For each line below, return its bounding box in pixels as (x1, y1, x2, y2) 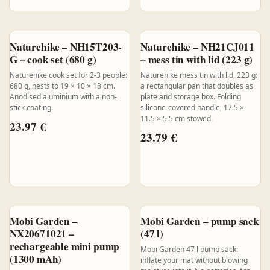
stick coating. (10, 102, 53, 113)
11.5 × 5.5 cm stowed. (140, 113, 213, 124)
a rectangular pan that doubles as (140, 80, 253, 91)
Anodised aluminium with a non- (10, 91, 117, 102)
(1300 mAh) (10, 251, 62, 267)
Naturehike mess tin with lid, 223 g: (140, 69, 257, 80)
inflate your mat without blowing (140, 255, 248, 266)
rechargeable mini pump (10, 239, 120, 254)
